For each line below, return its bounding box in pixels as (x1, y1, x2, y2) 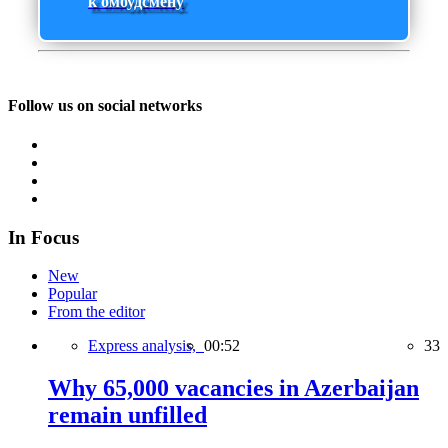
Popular (48, 285, 97, 303)
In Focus (8, 226, 79, 248)
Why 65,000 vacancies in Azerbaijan (48, 375, 419, 402)
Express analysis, (88, 337, 204, 355)
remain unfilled (48, 402, 207, 429)
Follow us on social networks (8, 96, 202, 114)
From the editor (48, 303, 145, 321)
